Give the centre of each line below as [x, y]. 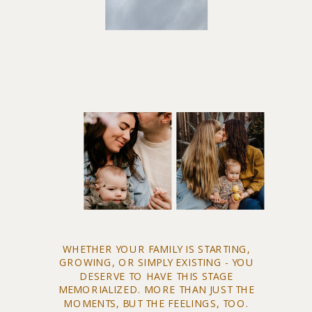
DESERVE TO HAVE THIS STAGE [157, 276]
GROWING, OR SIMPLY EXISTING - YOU [156, 262]
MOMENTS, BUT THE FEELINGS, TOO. [156, 303]
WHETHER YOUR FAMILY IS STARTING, [156, 249]
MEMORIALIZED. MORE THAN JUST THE [156, 289]
